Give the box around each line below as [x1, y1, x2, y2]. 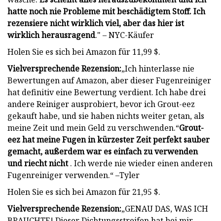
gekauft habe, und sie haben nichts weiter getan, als [7, 110, 204, 121]
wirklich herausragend [7, 29, 95, 40]
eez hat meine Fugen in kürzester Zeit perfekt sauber [7, 134, 210, 145]
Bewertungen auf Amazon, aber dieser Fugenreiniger [7, 74, 211, 86]
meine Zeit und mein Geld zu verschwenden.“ [7, 122, 179, 133]
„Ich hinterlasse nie [121, 63, 194, 74]
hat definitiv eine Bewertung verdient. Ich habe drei [7, 86, 206, 98]
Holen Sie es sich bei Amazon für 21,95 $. [7, 186, 160, 197]
